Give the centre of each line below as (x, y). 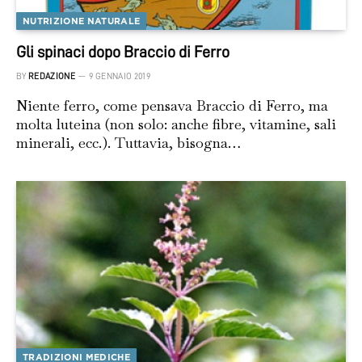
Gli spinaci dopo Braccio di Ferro (123, 51)
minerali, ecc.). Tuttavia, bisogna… (128, 142)
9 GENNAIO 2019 (120, 76)
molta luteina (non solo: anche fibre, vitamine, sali (176, 124)
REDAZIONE (52, 76)
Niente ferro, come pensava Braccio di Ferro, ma (172, 105)
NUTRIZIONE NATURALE (82, 21)
